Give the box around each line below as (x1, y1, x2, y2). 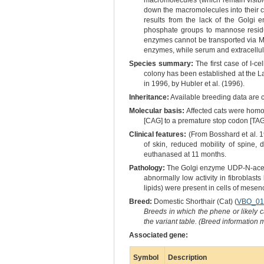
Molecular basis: (128, 107, 185, 115)
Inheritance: (128, 93, 169, 102)
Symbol (133, 253, 159, 262)
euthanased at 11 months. (143, 150, 226, 159)
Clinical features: (128, 130, 187, 139)
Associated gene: (128, 231, 188, 240)
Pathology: (128, 164, 165, 173)
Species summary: (128, 60, 193, 68)
